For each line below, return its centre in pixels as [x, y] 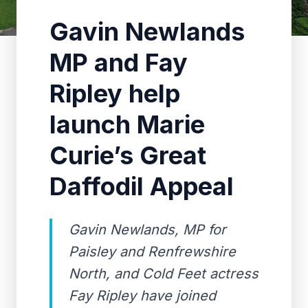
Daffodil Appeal [142, 186]
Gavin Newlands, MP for [147, 230]
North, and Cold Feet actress [164, 274]
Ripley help [115, 93]
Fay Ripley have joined [142, 296]
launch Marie [127, 124]
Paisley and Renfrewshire [152, 252]
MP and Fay [119, 63]
